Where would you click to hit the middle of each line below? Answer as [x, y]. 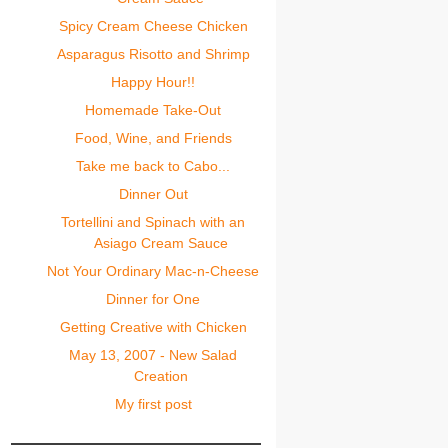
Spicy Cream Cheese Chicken [153, 26]
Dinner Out [153, 194]
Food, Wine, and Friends [153, 138]
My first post [153, 404]
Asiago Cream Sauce [160, 243]
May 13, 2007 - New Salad [153, 355]
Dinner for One [153, 299]
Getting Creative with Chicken [153, 327]
